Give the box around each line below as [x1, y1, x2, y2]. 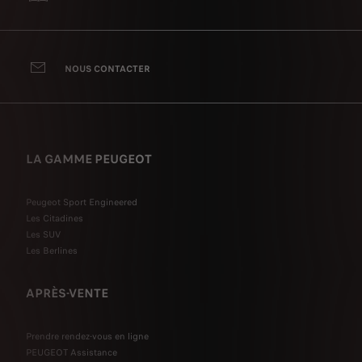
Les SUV [26, 228, 61, 242]
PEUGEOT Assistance [26, 346, 117, 360]
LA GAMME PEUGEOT [26, 150, 152, 169]
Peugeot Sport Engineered [26, 196, 137, 209]
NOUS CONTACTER [65, 61, 150, 75]
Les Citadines [26, 212, 83, 225]
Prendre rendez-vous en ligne [26, 330, 149, 343]
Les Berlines [26, 244, 78, 258]
